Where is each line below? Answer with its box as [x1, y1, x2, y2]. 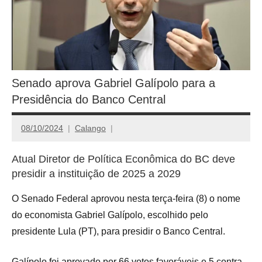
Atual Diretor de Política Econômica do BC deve [12, 153, 235, 166]
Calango [75, 123, 106, 133]
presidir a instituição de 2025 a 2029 [12, 168, 181, 180]
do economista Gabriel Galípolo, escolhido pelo [12, 210, 208, 220]
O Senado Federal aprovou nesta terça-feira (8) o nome [12, 194, 240, 204]
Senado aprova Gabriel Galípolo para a [12, 77, 215, 90]
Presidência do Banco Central [12, 93, 166, 106]
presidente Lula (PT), [12, 226, 99, 237]
